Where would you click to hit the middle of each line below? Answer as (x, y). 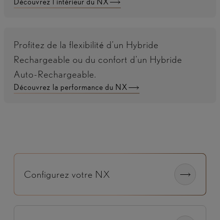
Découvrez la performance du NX (71, 87)
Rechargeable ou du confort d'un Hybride (98, 59)
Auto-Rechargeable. (55, 74)
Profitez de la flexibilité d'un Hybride (86, 44)
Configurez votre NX (67, 174)
